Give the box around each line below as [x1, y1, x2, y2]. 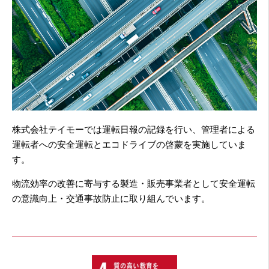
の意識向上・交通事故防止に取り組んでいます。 [12, 193, 210, 204]
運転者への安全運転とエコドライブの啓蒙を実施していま [12, 139, 246, 150]
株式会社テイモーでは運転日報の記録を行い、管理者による [12, 124, 255, 134]
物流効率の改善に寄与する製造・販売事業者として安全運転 [12, 178, 255, 189]
